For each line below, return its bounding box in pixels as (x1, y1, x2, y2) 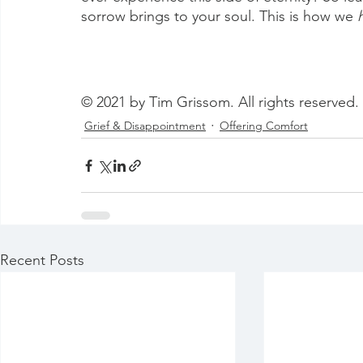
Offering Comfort (220, 117, 308, 133)
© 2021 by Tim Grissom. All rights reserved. (81, 93, 359, 111)
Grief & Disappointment (84, 117, 206, 133)
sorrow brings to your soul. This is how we (81, 7, 357, 25)
